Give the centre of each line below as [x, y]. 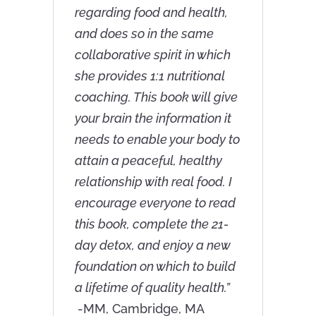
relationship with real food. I [153, 181]
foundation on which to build [155, 266]
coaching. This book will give [156, 97]
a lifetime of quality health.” [155, 287]
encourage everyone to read [155, 202]
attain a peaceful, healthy [148, 160]
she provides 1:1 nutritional [150, 75]
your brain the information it [153, 118]
